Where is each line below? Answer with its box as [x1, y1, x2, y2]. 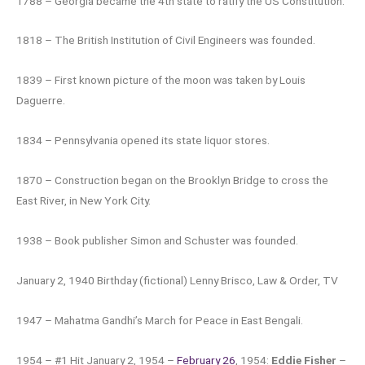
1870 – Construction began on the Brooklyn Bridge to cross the [16, 174, 328, 187]
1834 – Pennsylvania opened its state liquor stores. [16, 134, 270, 147]
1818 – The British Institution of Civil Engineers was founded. [16, 33, 315, 47]
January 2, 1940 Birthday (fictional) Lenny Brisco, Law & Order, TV [16, 274, 338, 288]
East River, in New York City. [16, 194, 151, 208]
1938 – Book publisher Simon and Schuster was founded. [16, 234, 298, 248]
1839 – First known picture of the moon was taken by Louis [16, 73, 306, 87]
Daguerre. [16, 94, 65, 108]
